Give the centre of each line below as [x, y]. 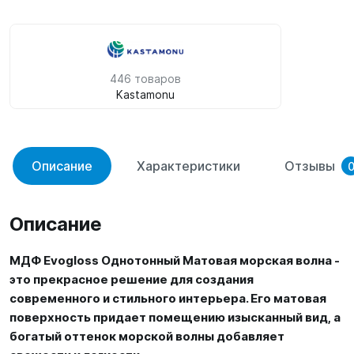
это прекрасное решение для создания [132, 279]
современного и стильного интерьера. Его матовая [168, 298]
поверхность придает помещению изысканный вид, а [175, 317]
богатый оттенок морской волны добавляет [147, 336]
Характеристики [188, 166]
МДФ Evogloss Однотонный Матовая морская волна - [175, 260]
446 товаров [145, 79]
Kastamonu [145, 94]
